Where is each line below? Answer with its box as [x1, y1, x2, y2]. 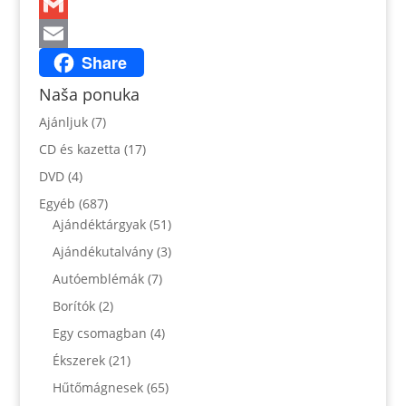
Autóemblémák [52, 269, 144, 287]
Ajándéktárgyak [52, 215, 146, 233]
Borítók [52, 296, 95, 314]
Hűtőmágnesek [52, 378, 143, 396]
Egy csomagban [52, 324, 147, 342]
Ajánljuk [38, 112, 88, 130]
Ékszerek [52, 351, 105, 369]
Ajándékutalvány [52, 242, 153, 260]
